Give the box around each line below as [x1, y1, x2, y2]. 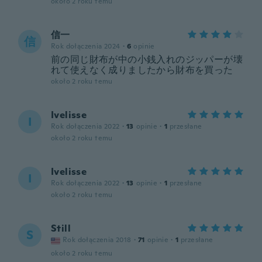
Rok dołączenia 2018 [63, 235, 132, 244]
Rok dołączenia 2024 [51, 42, 120, 51]
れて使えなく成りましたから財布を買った [51, 64, 233, 76]
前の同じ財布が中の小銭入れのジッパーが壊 [51, 53, 243, 65]
